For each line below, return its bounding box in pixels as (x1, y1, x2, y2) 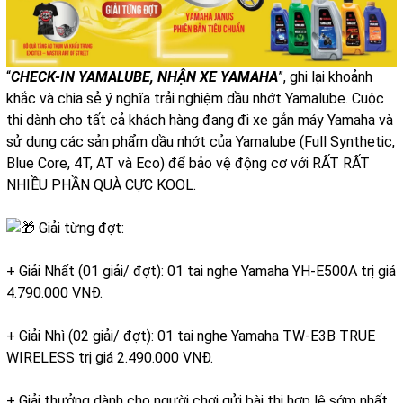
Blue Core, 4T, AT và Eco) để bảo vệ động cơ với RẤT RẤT (6, 154, 370, 172)
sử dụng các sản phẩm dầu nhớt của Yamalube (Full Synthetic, (6, 132, 395, 150)
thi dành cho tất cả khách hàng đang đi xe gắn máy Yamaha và (6, 111, 393, 129)
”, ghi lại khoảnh (278, 67, 372, 85)
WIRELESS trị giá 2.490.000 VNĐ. (6, 349, 213, 367)
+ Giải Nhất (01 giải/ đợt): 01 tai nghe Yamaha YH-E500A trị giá (6, 263, 396, 281)
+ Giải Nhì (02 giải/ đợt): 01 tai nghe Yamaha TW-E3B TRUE (6, 327, 375, 345)
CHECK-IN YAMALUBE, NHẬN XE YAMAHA (11, 67, 278, 85)
